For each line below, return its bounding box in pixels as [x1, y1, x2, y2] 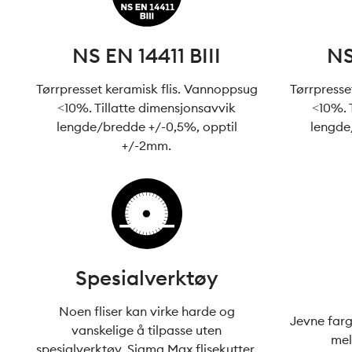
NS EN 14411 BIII [72, 42, 222, 68]
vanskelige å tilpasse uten [71, 322, 222, 338]
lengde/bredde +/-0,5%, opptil [56, 119, 237, 134]
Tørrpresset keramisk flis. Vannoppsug [35, 81, 258, 97]
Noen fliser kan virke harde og [58, 303, 235, 319]
